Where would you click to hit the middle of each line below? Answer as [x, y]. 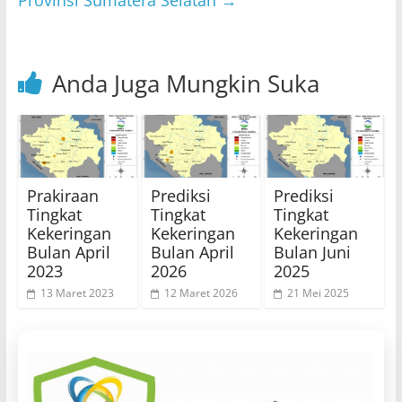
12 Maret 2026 [201, 293]
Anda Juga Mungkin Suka [185, 84]
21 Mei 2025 [319, 293]
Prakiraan [62, 195]
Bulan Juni [313, 252]
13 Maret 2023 [77, 293]
